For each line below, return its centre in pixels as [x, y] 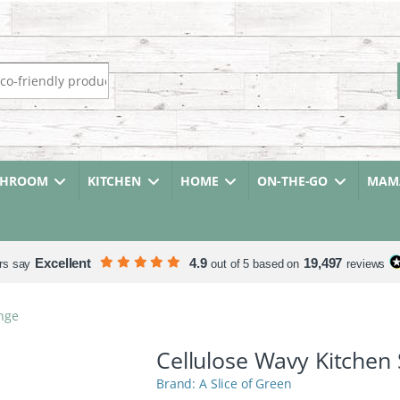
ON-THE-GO [293, 181]
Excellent [63, 263]
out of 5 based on [255, 264]
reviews [366, 264]
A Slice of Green [246, 384]
